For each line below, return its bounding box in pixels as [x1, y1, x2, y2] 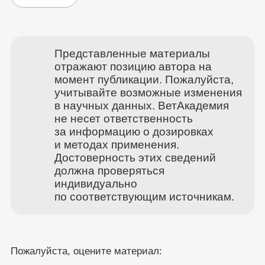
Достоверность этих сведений [54, 151, 216, 164]
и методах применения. [54, 138, 179, 151]
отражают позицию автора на [54, 60, 212, 73]
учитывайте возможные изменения [54, 86, 242, 99]
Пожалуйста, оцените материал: [10, 245, 162, 257]
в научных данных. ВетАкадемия [54, 99, 229, 112]
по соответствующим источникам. [54, 190, 234, 203]
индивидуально [54, 177, 137, 190]
